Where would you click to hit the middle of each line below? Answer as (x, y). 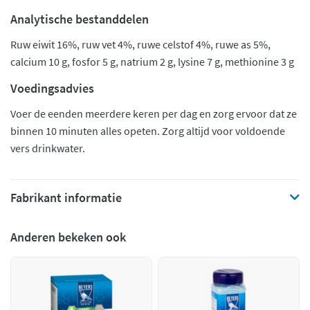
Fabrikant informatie (66, 198)
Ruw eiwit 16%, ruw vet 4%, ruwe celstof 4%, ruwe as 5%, (140, 44)
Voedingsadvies (52, 88)
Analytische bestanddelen (80, 19)
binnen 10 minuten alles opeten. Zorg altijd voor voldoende (148, 131)
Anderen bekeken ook (68, 237)
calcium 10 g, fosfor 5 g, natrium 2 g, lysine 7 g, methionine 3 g (152, 62)
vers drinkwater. (48, 148)
